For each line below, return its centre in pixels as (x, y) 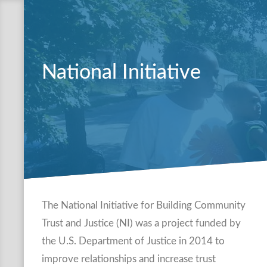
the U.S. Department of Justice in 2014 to (133, 241)
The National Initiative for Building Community (144, 205)
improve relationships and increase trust (129, 259)
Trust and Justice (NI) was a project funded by (141, 223)
